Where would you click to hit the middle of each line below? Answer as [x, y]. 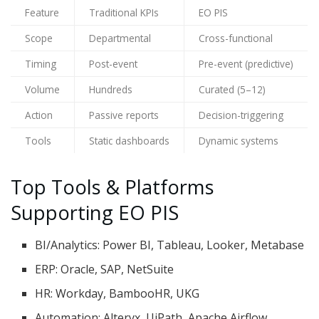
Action [39, 115]
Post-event [113, 64]
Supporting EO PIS [95, 213]
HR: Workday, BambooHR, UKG [117, 293]
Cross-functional [236, 38]
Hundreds [111, 89]
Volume [42, 89]
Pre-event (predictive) [246, 64]
